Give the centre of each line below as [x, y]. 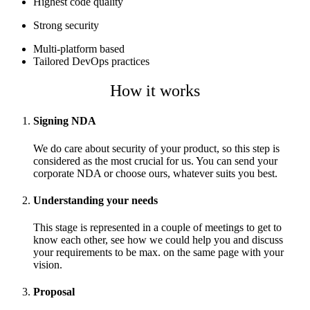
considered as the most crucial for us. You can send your [155, 161]
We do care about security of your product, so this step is [156, 148]
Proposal [54, 292]
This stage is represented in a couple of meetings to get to [157, 228]
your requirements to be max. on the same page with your [158, 253]
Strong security [66, 26]
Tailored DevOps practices [91, 62]
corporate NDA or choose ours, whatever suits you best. [155, 173]
